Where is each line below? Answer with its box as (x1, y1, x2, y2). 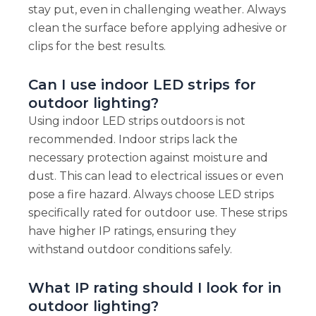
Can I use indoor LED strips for (28, 75, 256, 93)
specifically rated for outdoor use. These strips (28, 205, 287, 219)
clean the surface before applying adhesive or (28, 20, 287, 35)
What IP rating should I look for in (28, 279, 281, 296)
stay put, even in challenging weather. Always (28, 2, 286, 16)
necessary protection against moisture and (28, 150, 268, 164)
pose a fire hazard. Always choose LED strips (28, 187, 274, 201)
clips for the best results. (28, 39, 166, 53)
